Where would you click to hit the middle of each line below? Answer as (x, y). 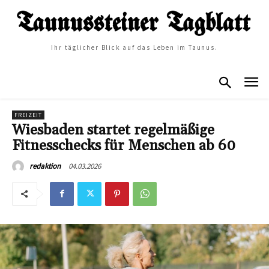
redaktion (45, 166)
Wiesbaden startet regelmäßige (113, 130)
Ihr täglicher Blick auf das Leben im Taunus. (134, 48)
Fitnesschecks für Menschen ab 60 (124, 146)
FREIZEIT (28, 115)
